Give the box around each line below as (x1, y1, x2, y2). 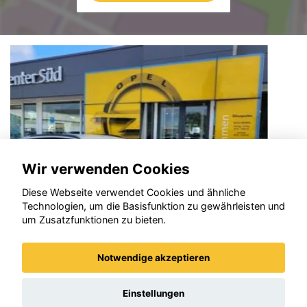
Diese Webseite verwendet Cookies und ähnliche (22, 186, 245, 199)
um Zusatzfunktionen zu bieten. (22, 214, 166, 226)
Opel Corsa (27, 268, 111, 288)
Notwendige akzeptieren (97, 252, 210, 264)
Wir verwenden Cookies (22, 160, 190, 177)
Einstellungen (123, 287, 184, 299)
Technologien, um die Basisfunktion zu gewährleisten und (22, 200, 285, 212)
